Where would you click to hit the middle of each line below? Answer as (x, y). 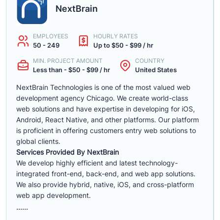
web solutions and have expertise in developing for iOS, (106, 109)
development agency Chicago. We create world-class (102, 98)
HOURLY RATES (116, 36)
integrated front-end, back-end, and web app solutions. (106, 174)
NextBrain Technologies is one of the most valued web (103, 87)
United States (156, 70)
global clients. (38, 141)
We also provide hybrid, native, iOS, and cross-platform (105, 184)
